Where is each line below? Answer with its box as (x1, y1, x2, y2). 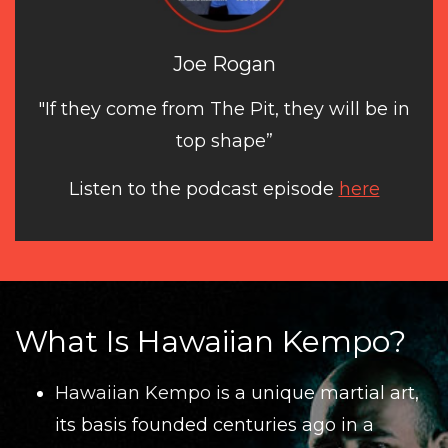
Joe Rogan (172, 51, 276, 76)
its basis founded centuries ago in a (55, 413, 374, 436)
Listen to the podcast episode (68, 177, 339, 200)
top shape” (175, 129, 273, 152)
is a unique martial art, (216, 381, 419, 404)
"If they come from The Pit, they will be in (38, 97, 410, 120)
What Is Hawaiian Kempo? (15, 322, 406, 360)
